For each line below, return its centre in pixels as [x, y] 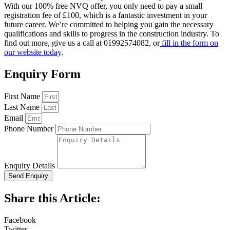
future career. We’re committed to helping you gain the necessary [109, 25]
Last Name [23, 107]
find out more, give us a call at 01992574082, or [82, 43]
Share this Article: [52, 198]
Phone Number [30, 129]
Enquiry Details [31, 166]
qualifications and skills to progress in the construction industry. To [112, 34]
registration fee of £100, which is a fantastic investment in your [106, 15]
